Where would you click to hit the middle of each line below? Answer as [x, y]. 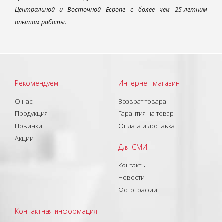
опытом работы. [41, 22]
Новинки [28, 126]
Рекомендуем [37, 83]
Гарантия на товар [146, 113]
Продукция [31, 113]
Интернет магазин [149, 83]
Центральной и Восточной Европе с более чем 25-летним [111, 9]
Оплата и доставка [147, 126]
